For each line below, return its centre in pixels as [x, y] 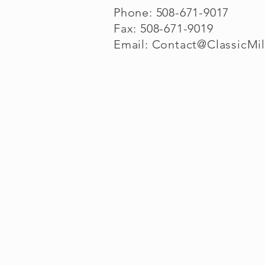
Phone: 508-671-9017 [172, 12]
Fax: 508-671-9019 [164, 28]
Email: [133, 44]
